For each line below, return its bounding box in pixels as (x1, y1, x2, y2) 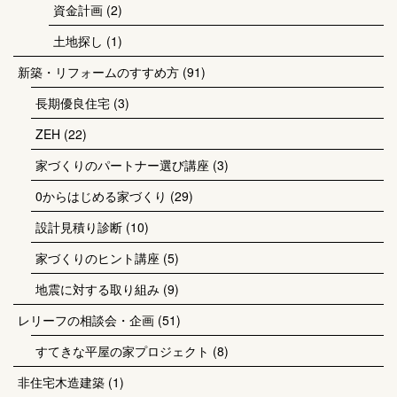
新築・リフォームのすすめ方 (18, 63, 179, 81)
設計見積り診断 (35, 218, 122, 236)
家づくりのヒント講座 (35, 249, 160, 267)
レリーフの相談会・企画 (18, 311, 154, 329)
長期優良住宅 (35, 94, 110, 112)
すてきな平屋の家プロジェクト (35, 342, 209, 360)
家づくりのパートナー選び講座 (35, 156, 209, 174)
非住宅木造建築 (18, 373, 105, 391)
